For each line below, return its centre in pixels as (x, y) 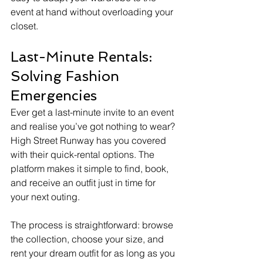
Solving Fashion (67, 76)
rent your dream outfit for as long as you (94, 253)
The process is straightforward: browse (93, 225)
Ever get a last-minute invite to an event (93, 112)
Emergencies (54, 95)
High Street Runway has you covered (90, 140)
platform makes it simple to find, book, (91, 168)
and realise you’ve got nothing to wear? (94, 126)
